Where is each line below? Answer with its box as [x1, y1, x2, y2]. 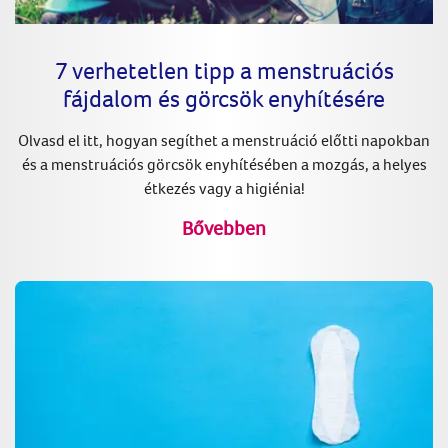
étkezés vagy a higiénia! [143, 178, 305, 199]
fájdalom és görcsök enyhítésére [63, 83, 385, 114]
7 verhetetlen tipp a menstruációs [54, 55, 394, 86]
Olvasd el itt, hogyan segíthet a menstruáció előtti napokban [18, 130, 430, 151]
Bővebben [182, 214, 266, 240]
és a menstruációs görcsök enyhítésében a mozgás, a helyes [21, 154, 427, 175]
